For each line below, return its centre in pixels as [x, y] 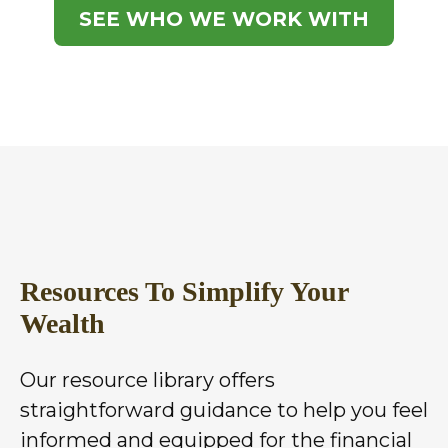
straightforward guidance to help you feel [224, 409]
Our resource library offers [147, 379]
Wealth [62, 323]
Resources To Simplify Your [184, 291]
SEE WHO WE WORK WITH [224, 18]
